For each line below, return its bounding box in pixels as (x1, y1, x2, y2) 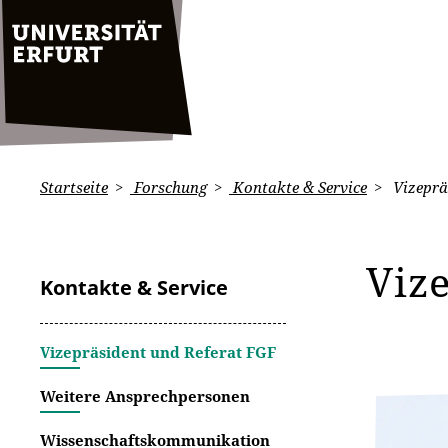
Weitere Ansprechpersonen (40, 386, 250, 406)
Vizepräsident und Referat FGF (40, 342, 276, 362)
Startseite (40, 177, 108, 197)
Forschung (130, 177, 207, 197)
